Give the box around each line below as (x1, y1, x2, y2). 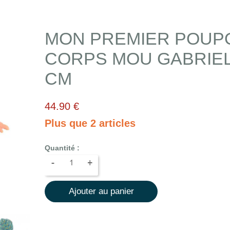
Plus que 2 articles (45, 118, 136, 129)
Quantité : (45, 144, 80, 152)
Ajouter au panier (68, 186, 134, 196)
